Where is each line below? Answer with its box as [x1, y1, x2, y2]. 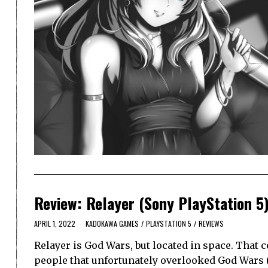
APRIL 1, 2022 [34, 218, 75, 229]
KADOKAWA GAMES [86, 218, 139, 229]
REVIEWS [199, 218, 224, 229]
